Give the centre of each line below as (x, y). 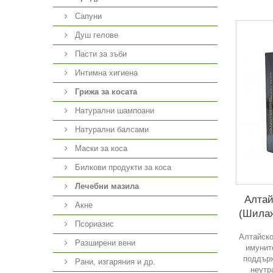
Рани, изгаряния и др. (114, 262)
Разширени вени (104, 243)
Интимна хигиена (105, 73)
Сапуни (87, 16)
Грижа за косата (106, 92)
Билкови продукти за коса (122, 167)
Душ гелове (95, 35)
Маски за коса (100, 148)
